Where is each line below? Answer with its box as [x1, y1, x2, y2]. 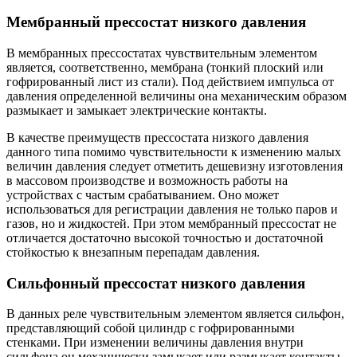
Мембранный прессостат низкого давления [6, 14, 306, 31]
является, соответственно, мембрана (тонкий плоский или [6, 61, 324, 75]
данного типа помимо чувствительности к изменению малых [6, 145, 341, 159]
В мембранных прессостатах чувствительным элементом [6, 46, 317, 61]
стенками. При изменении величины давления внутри [6, 335, 304, 350]
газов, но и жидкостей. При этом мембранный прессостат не [6, 217, 336, 231]
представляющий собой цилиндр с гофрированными [6, 321, 295, 335]
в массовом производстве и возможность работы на [6, 174, 288, 188]
